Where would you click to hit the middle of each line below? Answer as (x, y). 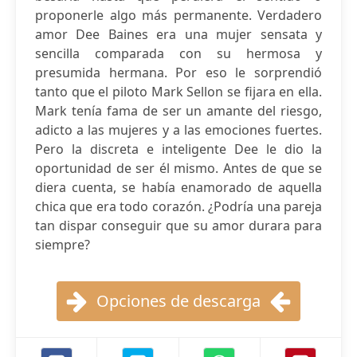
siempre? (63, 245)
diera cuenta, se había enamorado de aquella (178, 187)
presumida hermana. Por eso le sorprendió (178, 73)
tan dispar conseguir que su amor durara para (178, 226)
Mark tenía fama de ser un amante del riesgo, (178, 111)
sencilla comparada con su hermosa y (178, 53)
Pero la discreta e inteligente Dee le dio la (178, 149)
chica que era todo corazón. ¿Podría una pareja (178, 206)
